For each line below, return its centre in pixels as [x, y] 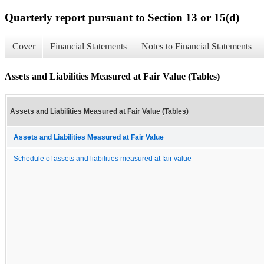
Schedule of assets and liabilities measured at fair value [103, 158]
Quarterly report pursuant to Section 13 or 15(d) [122, 17]
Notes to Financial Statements [197, 47]
